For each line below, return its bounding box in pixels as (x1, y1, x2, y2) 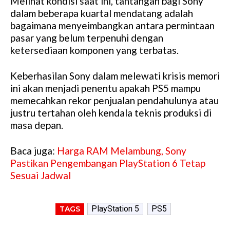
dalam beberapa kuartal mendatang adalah (10, 7, 193, 20)
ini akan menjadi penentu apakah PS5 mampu (10, 82, 201, 94)
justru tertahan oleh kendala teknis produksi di (10, 107, 212, 119)
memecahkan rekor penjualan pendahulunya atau (10, 94, 219, 107)
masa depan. (10, 119, 63, 131)
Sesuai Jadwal (10, 169, 71, 182)
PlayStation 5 (91, 204, 139, 214)
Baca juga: (10, 145, 57, 157)
